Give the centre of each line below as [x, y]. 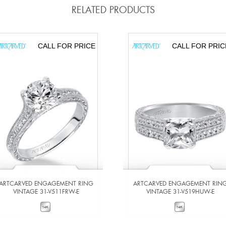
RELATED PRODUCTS [113, 10]
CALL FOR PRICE [66, 46]
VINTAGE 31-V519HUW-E [180, 191]
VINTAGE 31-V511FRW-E [46, 191]
